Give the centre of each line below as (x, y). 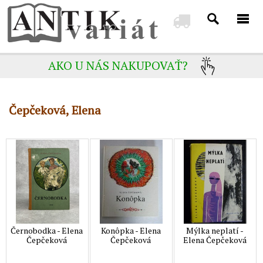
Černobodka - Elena (47, 230)
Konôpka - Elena (131, 230)
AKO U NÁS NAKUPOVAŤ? (118, 66)
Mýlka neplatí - (215, 230)
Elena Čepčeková (215, 240)
